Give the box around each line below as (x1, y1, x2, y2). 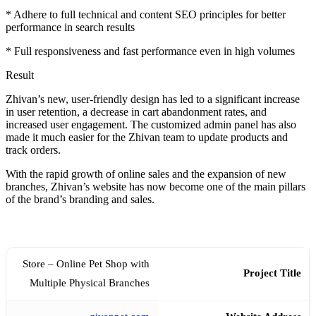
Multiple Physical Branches (30, 276, 150, 288)
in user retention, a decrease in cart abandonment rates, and (6, 105, 267, 118)
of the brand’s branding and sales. (6, 193, 154, 205)
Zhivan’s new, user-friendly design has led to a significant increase (6, 92, 300, 105)
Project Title (243, 267, 301, 279)
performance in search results (6, 20, 135, 33)
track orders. (6, 143, 61, 156)
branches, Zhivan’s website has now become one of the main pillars (6, 180, 305, 193)
